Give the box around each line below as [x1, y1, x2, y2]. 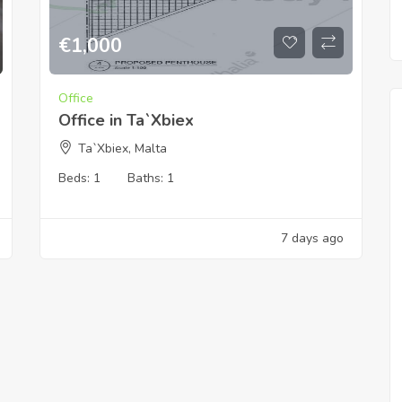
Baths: [127, 169, 167, 187]
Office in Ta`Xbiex [58, 109, 194, 131]
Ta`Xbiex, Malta [78, 139, 167, 157]
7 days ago [281, 229, 344, 247]
